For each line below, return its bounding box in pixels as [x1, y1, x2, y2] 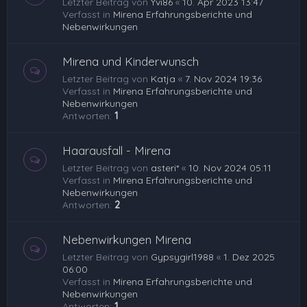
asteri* [151, 162, 179, 174]
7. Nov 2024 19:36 [185, 73, 262, 85]
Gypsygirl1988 [151, 251, 214, 263]
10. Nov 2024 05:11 [188, 162, 271, 174]
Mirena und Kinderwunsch [62, 54, 199, 69]
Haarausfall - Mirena [62, 143, 171, 158]
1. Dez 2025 [223, 251, 275, 263]
